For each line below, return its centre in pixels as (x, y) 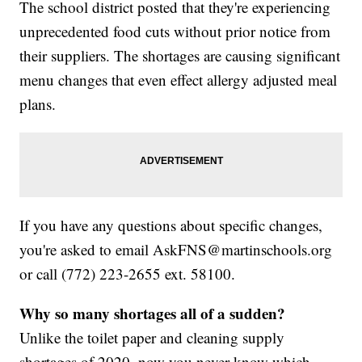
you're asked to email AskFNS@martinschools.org (176, 250)
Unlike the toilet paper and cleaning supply (152, 338)
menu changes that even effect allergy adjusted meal (179, 80)
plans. (38, 104)
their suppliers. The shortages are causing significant (180, 56)
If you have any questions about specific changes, (171, 225)
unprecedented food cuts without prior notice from (175, 32)
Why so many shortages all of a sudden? (153, 314)
